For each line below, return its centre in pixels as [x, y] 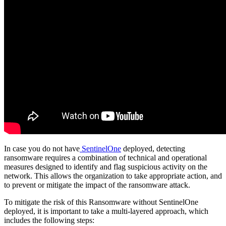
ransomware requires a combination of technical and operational [105, 158]
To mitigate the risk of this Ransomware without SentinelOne [101, 202]
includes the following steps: [49, 220]
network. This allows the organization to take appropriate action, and [113, 176]
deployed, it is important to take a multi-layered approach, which [106, 211]
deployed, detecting [153, 149]
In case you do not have [42, 149]
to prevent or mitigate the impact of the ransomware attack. [97, 185]
